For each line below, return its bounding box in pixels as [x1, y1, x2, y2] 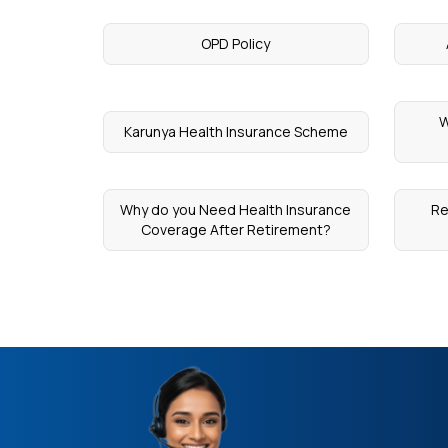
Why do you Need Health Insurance [120, 200, 352, 219]
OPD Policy [201, 34, 271, 53]
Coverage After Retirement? [140, 220, 331, 239]
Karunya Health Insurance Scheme [123, 122, 348, 141]
